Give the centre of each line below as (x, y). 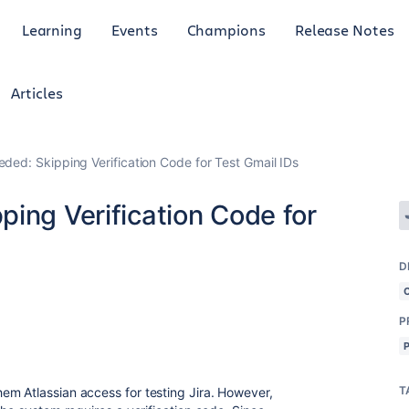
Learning (52, 29)
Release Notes (344, 29)
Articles (37, 93)
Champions (226, 29)
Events (135, 29)
